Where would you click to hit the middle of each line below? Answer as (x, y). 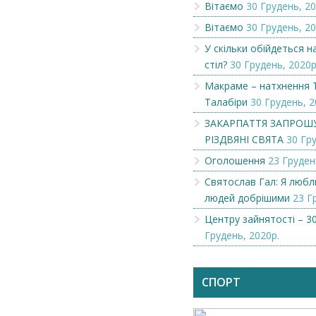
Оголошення (235, 160)
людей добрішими (247, 198)
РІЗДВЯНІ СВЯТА (244, 139)
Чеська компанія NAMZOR (98, 237)
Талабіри (226, 102)
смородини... (256, 250)
